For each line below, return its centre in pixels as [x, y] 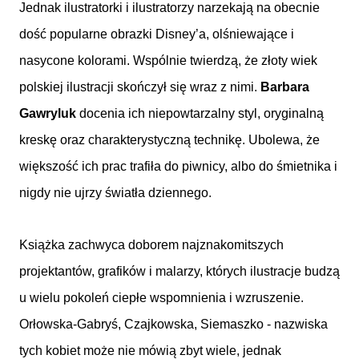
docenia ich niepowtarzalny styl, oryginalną [200, 114]
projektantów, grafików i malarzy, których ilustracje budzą [179, 272]
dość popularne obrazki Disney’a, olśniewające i [157, 34]
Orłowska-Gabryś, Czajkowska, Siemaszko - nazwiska [173, 325]
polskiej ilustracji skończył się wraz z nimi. [140, 87]
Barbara [285, 87]
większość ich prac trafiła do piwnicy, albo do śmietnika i [178, 167]
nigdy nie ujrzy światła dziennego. [115, 193]
